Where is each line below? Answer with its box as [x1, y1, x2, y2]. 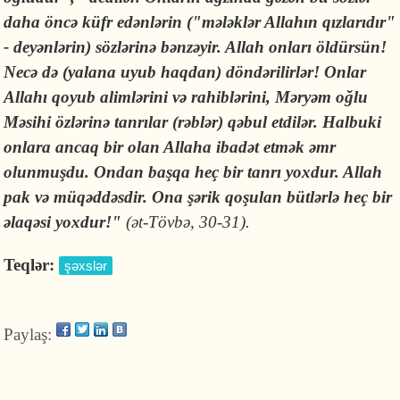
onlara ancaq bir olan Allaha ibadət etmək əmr [4, 137, 337, 156]
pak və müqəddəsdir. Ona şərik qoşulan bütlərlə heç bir [4, 187, 393, 206]
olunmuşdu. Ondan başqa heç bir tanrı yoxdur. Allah [4, 162, 383, 181]
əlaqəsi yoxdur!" [4, 212, 127, 231]
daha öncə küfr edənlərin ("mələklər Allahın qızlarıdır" [4, 12, 396, 31]
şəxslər [64, 258, 108, 273]
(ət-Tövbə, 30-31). [126, 212, 251, 231]
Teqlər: [4, 255, 60, 274]
